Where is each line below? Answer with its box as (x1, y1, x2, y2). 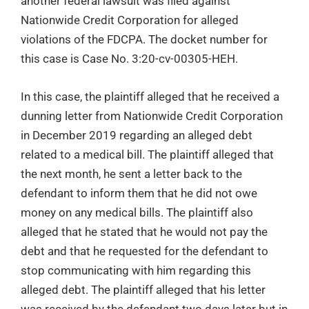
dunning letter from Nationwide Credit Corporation (21, 109, 283, 123)
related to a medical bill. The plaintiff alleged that (21, 148, 274, 162)
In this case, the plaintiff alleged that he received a (21, 90, 279, 104)
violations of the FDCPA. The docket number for (21, 32, 268, 47)
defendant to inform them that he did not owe (21, 186, 257, 201)
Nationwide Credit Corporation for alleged (21, 13, 239, 28)
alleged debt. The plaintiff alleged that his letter (21, 283, 266, 297)
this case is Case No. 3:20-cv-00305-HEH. (21, 52, 238, 66)
